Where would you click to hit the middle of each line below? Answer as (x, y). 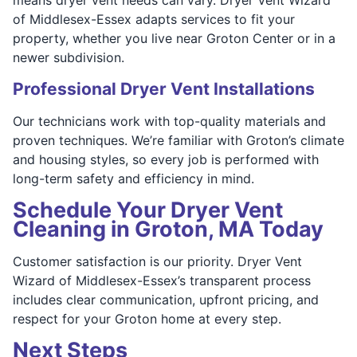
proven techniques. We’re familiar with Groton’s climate (178, 140)
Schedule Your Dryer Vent (148, 210)
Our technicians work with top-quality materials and (169, 121)
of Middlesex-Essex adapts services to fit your (154, 19)
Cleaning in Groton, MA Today (168, 229)
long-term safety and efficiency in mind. (133, 178)
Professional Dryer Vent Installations (164, 88)
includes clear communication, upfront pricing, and (166, 299)
